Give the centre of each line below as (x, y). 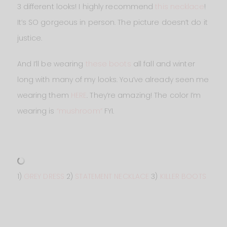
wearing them (43, 95)
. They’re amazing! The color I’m (144, 95)
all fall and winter (163, 64)
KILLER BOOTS (183, 176)
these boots (108, 64)
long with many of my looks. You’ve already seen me (113, 79)
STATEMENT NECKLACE (112, 176)
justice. (30, 38)
